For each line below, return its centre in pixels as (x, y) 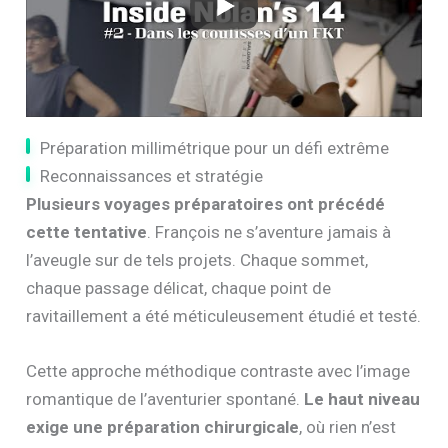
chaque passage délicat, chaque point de (179, 287)
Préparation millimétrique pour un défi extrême (215, 147)
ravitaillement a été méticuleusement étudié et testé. (224, 315)
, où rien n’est (348, 427)
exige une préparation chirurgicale (163, 427)
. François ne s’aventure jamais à (269, 231)
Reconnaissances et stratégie (152, 175)
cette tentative (87, 231)
